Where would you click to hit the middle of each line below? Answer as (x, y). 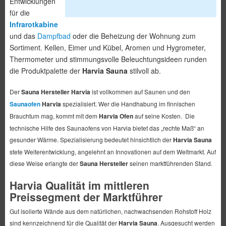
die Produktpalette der (46, 70)
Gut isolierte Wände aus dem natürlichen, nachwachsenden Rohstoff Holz (110, 211)
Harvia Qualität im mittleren (79, 185)
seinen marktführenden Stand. (170, 163)
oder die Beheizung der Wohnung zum (133, 36)
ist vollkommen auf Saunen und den (140, 91)
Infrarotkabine (34, 24)
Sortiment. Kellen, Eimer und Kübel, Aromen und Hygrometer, (107, 47)
